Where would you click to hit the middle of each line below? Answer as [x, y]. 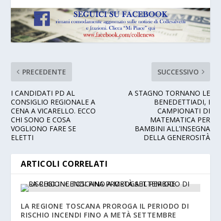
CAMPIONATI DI [184, 111]
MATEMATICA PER [180, 120]
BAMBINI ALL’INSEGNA [172, 129]
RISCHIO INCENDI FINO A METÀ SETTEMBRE [99, 215]
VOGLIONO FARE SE [44, 129]
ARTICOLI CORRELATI [64, 164]
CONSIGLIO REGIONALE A [53, 102]
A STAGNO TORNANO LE [169, 93]
